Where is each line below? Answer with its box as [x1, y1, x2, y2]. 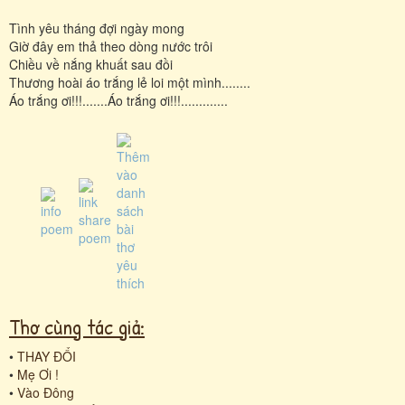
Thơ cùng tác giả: [9, 311, 145, 341]
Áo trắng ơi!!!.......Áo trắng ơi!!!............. [9, 90, 228, 109]
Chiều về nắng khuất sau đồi [9, 54, 173, 73]
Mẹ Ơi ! [17, 364, 59, 383]
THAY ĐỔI [17, 346, 76, 365]
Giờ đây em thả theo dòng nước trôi [9, 36, 212, 55]
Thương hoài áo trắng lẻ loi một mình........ [9, 72, 250, 91]
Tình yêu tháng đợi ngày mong [9, 18, 184, 37]
